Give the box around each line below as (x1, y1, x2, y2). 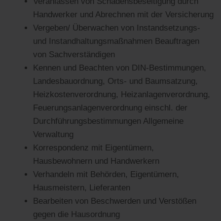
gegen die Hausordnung (33, 210, 120, 219)
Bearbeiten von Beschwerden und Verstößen (33, 196, 197, 206)
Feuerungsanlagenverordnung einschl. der (33, 103, 188, 112)
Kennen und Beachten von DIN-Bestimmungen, (33, 63, 207, 73)
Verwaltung (33, 130, 74, 139)
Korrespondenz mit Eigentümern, (33, 143, 154, 152)
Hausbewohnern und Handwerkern (33, 156, 160, 166)
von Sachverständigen (33, 50, 115, 59)
